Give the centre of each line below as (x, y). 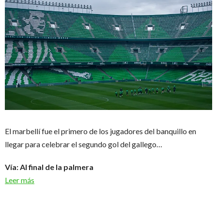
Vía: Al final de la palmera (49, 167)
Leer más (20, 180)
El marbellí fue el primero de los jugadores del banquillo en (101, 131)
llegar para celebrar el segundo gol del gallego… (84, 144)
